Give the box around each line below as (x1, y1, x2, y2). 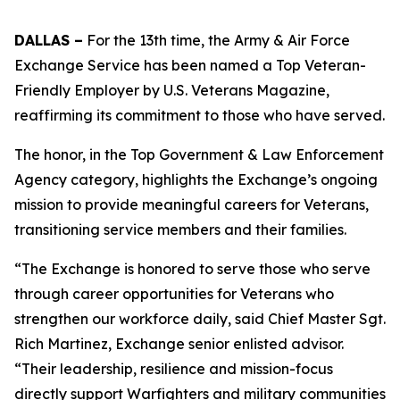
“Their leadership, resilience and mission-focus (14, 360, 333, 378)
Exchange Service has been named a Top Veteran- (14, 56, 366, 74)
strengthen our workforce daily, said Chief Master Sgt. (14, 310, 386, 328)
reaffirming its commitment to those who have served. (14, 106, 385, 124)
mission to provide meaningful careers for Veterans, (14, 196, 369, 213)
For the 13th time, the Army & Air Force (83, 31, 350, 49)
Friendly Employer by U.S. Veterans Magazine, (14, 81, 329, 99)
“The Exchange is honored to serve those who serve (14, 260, 371, 278)
